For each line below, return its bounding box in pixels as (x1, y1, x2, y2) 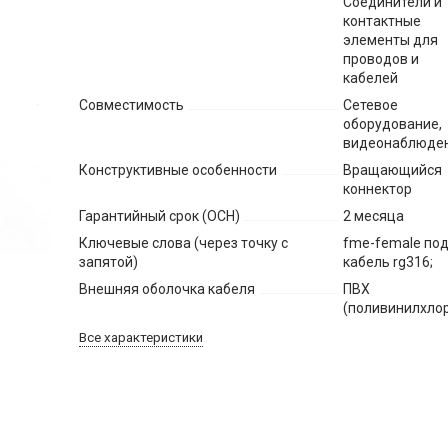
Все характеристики (79, 330, 204, 346)
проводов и (343, 51, 420, 68)
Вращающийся (343, 162, 443, 179)
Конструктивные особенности (79, 162, 278, 179)
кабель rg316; (343, 254, 434, 271)
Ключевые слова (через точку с (79, 235, 289, 252)
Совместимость (79, 97, 185, 114)
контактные (343, 13, 422, 30)
